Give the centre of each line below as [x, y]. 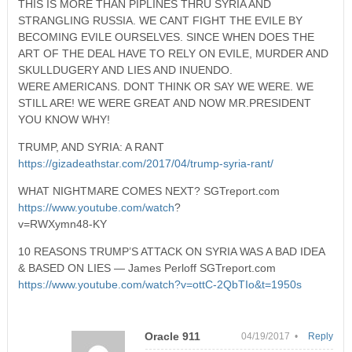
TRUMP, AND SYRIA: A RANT [91, 147]
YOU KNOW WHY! [64, 119]
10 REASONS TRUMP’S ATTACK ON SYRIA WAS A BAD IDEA [171, 251]
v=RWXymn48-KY [62, 224]
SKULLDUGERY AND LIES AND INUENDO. [125, 70]
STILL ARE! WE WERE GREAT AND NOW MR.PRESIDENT [164, 103]
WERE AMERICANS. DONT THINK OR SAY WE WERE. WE [165, 86]
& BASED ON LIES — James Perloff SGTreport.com [147, 268]
